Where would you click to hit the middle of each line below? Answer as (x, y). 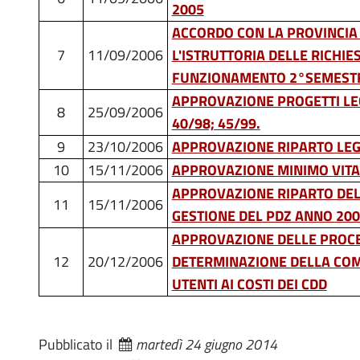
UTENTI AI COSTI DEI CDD (249, 284)
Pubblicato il (79, 344)
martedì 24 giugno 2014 (207, 344)
